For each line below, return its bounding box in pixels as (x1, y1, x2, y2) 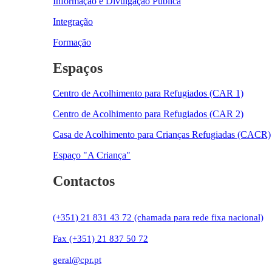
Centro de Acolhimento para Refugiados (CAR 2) (53, 109, 243, 120)
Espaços (53, 59, 103, 76)
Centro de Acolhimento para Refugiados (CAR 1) (53, 88, 243, 99)
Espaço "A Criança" (53, 150, 131, 161)
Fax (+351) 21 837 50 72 (53, 234, 148, 244)
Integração (53, 16, 93, 27)
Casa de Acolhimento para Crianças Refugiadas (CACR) (53, 129, 271, 140)
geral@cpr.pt (53, 255, 101, 265)
